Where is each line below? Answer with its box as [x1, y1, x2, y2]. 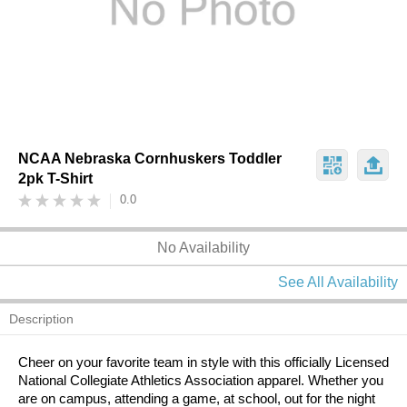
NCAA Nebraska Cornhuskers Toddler [18, 151, 282, 166]
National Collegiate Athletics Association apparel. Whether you [18, 372, 383, 388]
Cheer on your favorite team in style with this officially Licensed [18, 354, 389, 370]
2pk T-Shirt [18, 171, 93, 186]
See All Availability [278, 274, 398, 290]
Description [9, 312, 74, 326]
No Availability [157, 240, 250, 255]
